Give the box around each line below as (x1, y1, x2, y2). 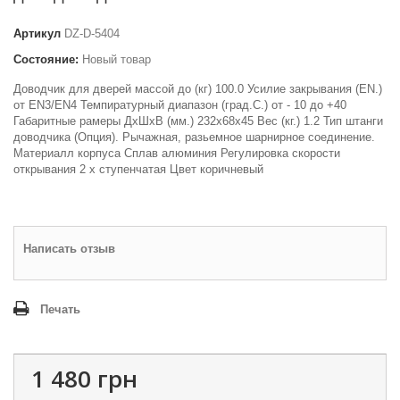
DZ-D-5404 (64, 27, 120, 40)
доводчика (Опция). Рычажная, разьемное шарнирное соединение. (13, 130, 375, 144)
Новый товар (82, 53, 151, 66)
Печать (40, 303, 80, 316)
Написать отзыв (23, 242, 115, 255)
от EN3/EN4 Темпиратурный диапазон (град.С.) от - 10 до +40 (13, 98, 346, 112)
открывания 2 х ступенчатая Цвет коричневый (13, 162, 263, 176)
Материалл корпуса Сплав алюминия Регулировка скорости (13, 146, 340, 160)
